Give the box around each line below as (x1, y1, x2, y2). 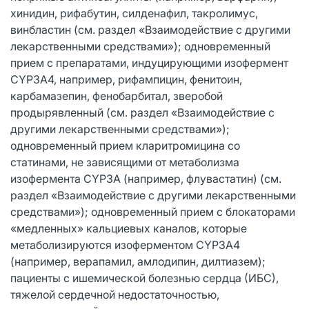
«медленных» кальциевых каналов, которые (10, 221, 247, 235)
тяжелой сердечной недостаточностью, (10, 287, 219, 301)
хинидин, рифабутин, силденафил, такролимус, (10, 6, 258, 20)
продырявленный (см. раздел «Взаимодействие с (10, 105, 275, 119)
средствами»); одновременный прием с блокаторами (10, 204, 295, 219)
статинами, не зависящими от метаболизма (10, 154, 239, 169)
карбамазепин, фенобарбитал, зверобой (10, 88, 223, 103)
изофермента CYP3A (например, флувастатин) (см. (10, 171, 281, 186)
